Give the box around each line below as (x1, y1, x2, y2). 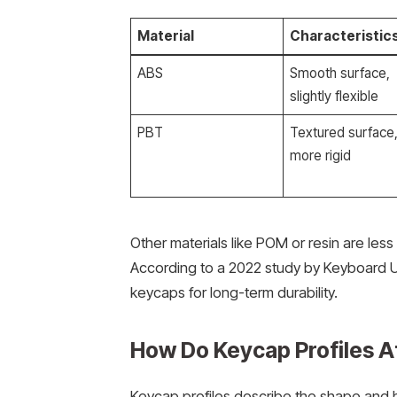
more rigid (290, 147, 352, 165)
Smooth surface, (290, 65, 391, 82)
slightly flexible (290, 88, 379, 105)
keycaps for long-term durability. (129, 283, 338, 301)
